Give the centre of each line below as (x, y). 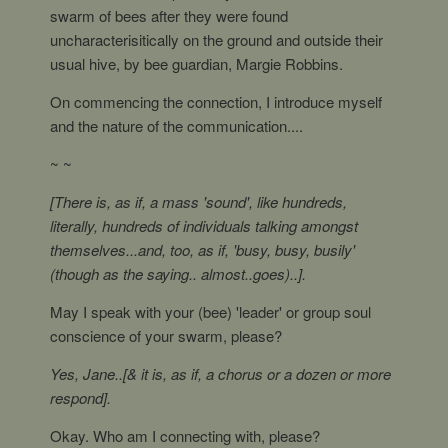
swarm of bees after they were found (169, 15)
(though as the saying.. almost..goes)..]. (178, 273)
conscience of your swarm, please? (166, 335)
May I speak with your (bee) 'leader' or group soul (210, 311)
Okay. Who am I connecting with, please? (185, 435)
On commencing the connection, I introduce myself (216, 101)
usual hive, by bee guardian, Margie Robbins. (196, 63)
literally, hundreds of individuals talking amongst (204, 225)
